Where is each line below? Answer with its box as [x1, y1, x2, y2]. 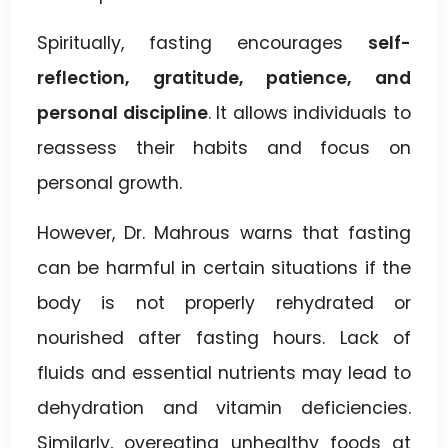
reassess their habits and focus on [37, 135, 411, 160]
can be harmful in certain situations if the [37, 255, 411, 280]
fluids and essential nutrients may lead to [37, 360, 411, 385]
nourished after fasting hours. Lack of [37, 325, 411, 350]
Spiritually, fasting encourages [37, 30, 368, 55]
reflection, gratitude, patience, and [37, 65, 411, 90]
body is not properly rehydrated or [37, 290, 411, 315]
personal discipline [37, 100, 208, 125]
